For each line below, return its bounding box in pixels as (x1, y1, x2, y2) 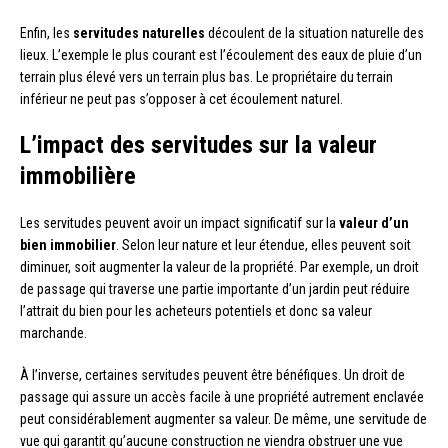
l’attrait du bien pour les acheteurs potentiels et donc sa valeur (20, 302, 372, 319)
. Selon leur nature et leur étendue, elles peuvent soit (116, 236, 411, 253)
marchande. (20, 324, 87, 341)
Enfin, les (20, 24, 73, 41)
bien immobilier (20, 236, 116, 253)
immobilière (20, 161, 136, 190)
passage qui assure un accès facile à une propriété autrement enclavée (20, 388, 424, 405)
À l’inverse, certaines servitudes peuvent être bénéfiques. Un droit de (20, 366, 405, 383)
